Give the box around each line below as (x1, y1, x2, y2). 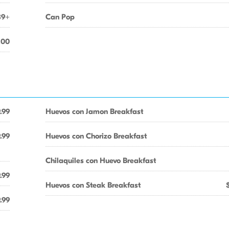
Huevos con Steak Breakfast (45, 180, 141, 190)
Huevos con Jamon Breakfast (45, 107, 143, 116)
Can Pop (45, 12, 75, 21)
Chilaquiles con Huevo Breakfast (45, 156, 156, 165)
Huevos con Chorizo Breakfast (45, 131, 147, 141)
